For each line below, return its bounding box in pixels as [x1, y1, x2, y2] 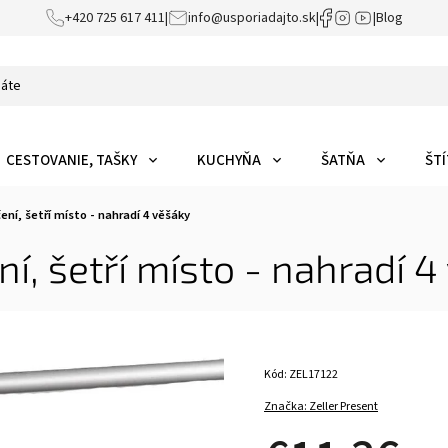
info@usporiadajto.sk [187, 8, 316, 28]
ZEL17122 [289, 366, 339, 383]
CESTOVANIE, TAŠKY [6, 150, 137, 171]
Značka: [264, 398, 310, 415]
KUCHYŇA [197, 150, 261, 171]
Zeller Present [309, 398, 379, 415]
